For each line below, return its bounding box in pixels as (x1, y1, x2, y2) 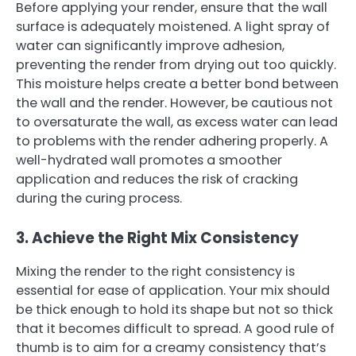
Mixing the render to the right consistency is (16, 262, 295, 281)
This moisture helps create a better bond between (16, 75, 339, 94)
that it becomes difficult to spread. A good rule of (16, 319, 335, 339)
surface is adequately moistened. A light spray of (16, 17, 330, 37)
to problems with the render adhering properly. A (16, 132, 328, 151)
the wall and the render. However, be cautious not (16, 94, 333, 113)
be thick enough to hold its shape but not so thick (16, 300, 333, 319)
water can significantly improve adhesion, (16, 37, 284, 56)
